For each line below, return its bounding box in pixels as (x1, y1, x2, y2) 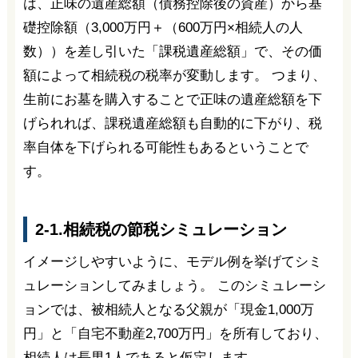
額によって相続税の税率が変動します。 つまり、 (22, 68, 326, 84)
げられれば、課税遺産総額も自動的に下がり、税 (22, 116, 322, 132)
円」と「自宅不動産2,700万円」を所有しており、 (22, 325, 328, 341)
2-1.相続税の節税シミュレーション (34, 220, 287, 238)
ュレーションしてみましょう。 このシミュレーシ (22, 277, 326, 293)
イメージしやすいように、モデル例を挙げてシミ (22, 253, 322, 269)
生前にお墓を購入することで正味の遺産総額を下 (22, 92, 322, 108)
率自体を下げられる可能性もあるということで (22, 140, 308, 156)
